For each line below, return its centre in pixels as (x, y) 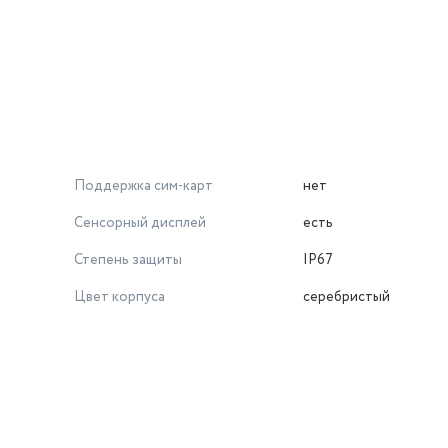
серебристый (346, 297)
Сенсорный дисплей (140, 223)
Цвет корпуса (119, 297)
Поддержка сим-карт (143, 186)
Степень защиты (128, 260)
